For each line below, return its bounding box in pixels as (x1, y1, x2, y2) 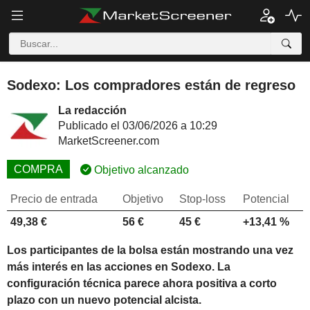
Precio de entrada (10, 193, 98, 205)
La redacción (58, 104, 127, 116)
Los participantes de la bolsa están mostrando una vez (7, 244, 293, 257)
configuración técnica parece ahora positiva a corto (7, 277, 277, 290)
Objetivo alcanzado (91, 164, 189, 176)
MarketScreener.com (58, 135, 159, 147)
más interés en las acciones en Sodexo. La (7, 261, 230, 273)
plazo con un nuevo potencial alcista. (7, 294, 201, 307)
